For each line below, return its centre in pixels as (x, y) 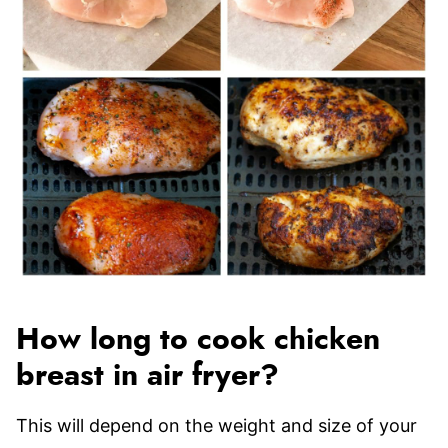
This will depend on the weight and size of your (216, 425)
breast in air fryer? (147, 375)
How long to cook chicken (198, 339)
